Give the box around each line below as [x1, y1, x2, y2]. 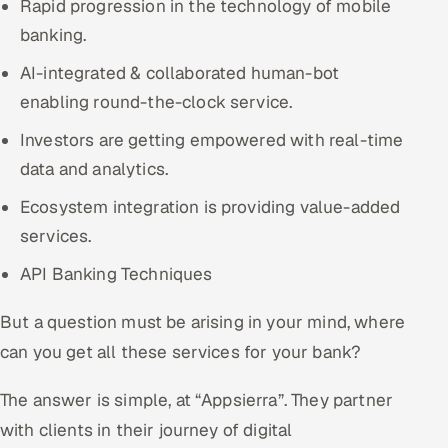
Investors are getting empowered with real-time [20, 128, 404, 151]
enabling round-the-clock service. [20, 90, 293, 113]
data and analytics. [20, 157, 169, 180]
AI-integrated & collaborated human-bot [20, 61, 340, 84]
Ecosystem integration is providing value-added [20, 195, 401, 218]
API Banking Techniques [20, 262, 213, 285]
